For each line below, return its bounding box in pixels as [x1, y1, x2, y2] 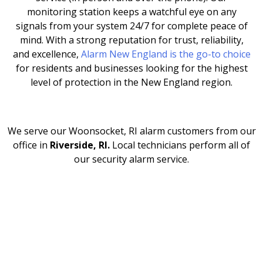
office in [13, 138, 50, 151]
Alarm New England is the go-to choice [80, 47, 251, 60]
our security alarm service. [74, 152, 189, 166]
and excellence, [12, 47, 81, 60]
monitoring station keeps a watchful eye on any [26, 5, 237, 18]
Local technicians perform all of [110, 138, 250, 151]
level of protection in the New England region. [31, 75, 232, 89]
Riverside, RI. [50, 138, 110, 151]
